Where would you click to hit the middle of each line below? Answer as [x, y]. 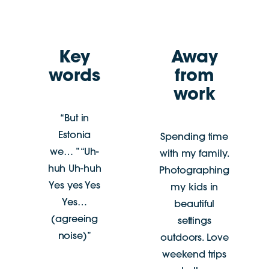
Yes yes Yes [75, 186]
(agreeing [75, 219]
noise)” [74, 236]
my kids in [195, 188]
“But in [75, 119]
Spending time [195, 137]
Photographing [195, 171]
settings [194, 221]
